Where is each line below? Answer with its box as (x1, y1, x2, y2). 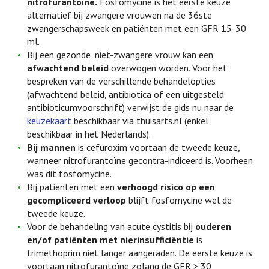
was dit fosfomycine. (27, 168, 112, 180)
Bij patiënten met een (27, 181, 117, 193)
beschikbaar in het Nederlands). (27, 128, 151, 140)
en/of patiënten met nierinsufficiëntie (27, 234, 194, 246)
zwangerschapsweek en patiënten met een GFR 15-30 (27, 22, 246, 34)
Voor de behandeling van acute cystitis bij (27, 220, 195, 232)
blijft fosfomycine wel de (126, 194, 232, 206)
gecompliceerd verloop (27, 194, 126, 206)
